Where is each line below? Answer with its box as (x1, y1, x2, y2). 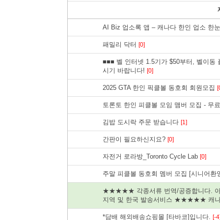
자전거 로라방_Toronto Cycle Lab (103, 152, 200, 160)
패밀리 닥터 (103, 40, 138, 48)
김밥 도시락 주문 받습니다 (103, 118, 181, 126)
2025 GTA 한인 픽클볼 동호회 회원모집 (103, 83, 217, 91)
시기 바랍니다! (103, 66, 147, 74)
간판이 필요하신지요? (103, 135, 167, 143)
